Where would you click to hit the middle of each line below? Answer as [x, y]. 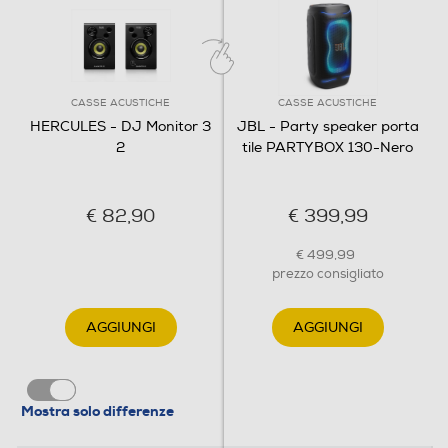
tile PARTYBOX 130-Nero [327, 147]
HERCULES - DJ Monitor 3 [120, 126]
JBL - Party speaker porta [327, 126]
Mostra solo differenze [97, 410]
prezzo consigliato [327, 273]
